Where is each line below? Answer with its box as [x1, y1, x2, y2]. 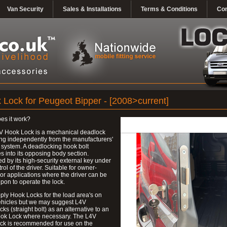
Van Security [7, 6, 44, 13]
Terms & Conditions [141, 6, 198, 13]
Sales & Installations [63, 6, 122, 13]
